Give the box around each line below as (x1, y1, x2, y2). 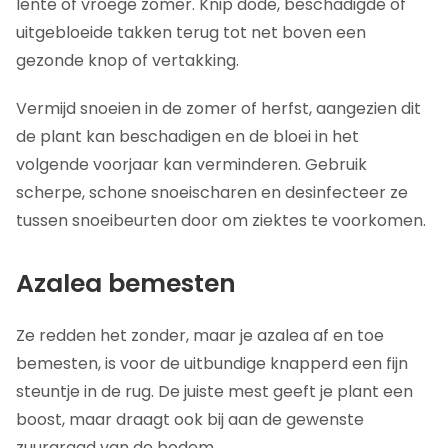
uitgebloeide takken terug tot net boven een (16, 21, 366, 44)
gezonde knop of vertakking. (16, 49, 239, 72)
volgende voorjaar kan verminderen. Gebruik (16, 153, 367, 176)
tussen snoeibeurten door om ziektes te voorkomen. (16, 209, 426, 232)
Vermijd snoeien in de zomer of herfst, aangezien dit (16, 97, 421, 120)
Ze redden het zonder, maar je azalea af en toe (16, 324, 384, 347)
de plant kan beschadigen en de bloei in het (16, 125, 359, 148)
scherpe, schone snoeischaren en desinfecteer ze (16, 181, 408, 204)
